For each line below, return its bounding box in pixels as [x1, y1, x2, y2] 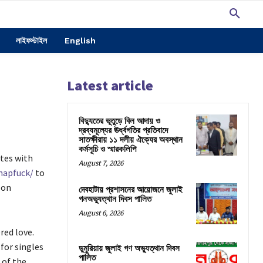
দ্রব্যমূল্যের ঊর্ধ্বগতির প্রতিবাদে [79, 125, 168, 136]
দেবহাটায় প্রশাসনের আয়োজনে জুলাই [79, 184, 183, 195]
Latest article [67, 76, 153, 95]
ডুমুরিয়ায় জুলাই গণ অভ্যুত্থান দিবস [79, 243, 180, 255]
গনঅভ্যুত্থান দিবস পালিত [79, 194, 151, 205]
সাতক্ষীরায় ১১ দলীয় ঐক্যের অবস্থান [79, 134, 183, 146]
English [64, 36, 96, 45]
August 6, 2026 [79, 208, 123, 218]
